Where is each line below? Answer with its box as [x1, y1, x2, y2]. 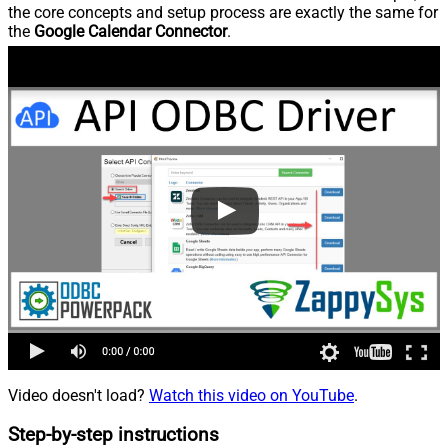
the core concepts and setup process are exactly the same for [8, 3, 438, 23]
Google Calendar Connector [34, 22, 227, 42]
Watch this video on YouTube [149, 386, 354, 406]
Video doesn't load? [8, 386, 149, 406]
